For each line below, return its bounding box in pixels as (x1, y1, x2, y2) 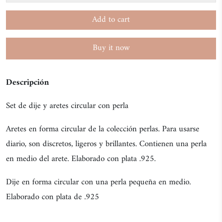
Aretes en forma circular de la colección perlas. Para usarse (6, 121, 202, 137)
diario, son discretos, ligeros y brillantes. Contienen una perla (6, 136, 207, 152)
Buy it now (92, 41, 130, 56)
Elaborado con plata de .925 (6, 189, 99, 205)
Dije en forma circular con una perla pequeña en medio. (6, 174, 191, 190)
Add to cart (92, 12, 130, 27)
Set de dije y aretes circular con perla (6, 98, 128, 113)
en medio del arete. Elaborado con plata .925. (6, 151, 156, 166)
